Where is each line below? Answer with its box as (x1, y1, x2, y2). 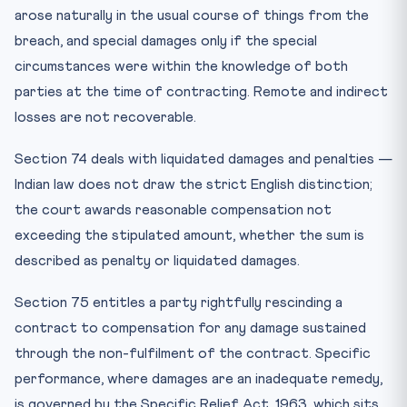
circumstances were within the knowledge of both (15, 58, 348, 74)
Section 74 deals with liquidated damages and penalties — (15, 151, 392, 166)
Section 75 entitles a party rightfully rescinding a (15, 294, 342, 310)
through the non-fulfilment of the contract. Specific (15, 345, 371, 361)
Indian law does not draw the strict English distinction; (15, 176, 372, 192)
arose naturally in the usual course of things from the (15, 7, 369, 23)
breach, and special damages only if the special (15, 33, 317, 48)
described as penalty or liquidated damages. (15, 253, 300, 268)
